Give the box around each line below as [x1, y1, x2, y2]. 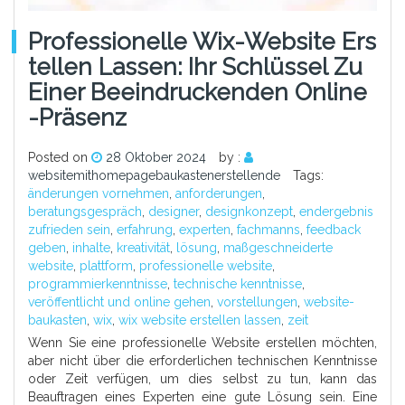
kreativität [117, 240, 170, 256]
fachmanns [237, 222, 300, 238]
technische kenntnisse [174, 277, 302, 292]
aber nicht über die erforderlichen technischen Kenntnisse [28, 353, 377, 369]
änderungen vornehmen [28, 186, 169, 202]
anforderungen [175, 186, 262, 202]
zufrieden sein [28, 222, 110, 238]
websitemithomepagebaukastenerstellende [28, 168, 280, 184]
